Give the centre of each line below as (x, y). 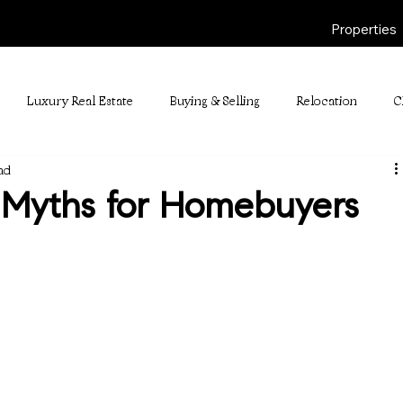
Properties (364, 30)
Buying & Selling (215, 101)
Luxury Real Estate (80, 101)
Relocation (327, 101)
